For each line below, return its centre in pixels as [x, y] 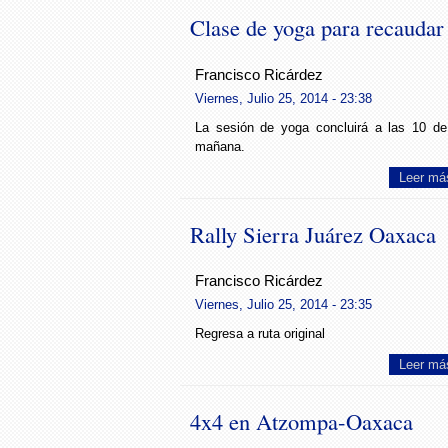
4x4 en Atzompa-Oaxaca [301, 421]
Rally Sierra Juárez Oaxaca [313, 233]
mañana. [220, 146]
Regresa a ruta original [260, 334]
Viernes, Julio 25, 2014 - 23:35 [283, 304]
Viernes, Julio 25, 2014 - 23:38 [283, 98]
